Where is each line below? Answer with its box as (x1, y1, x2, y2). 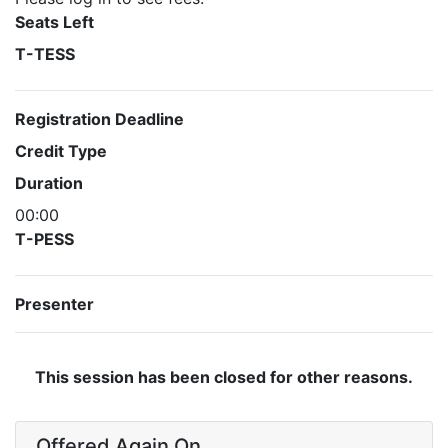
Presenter (15, 294, 94, 314)
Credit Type (15, 141, 107, 161)
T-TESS (15, 44, 75, 64)
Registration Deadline (15, 109, 184, 129)
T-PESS (15, 229, 74, 249)
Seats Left (15, 12, 94, 32)
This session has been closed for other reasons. (35, 367, 413, 387)
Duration (15, 173, 83, 193)
